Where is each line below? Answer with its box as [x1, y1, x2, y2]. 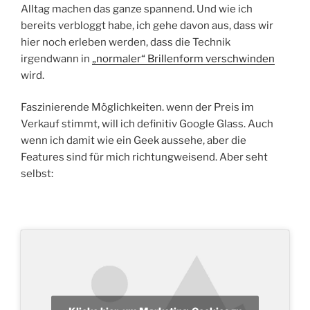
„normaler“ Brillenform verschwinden [92, 52, 275, 65]
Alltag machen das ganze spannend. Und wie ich [21, 2, 253, 15]
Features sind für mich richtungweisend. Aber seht [21, 151, 268, 164]
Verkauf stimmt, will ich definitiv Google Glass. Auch [21, 118, 273, 131]
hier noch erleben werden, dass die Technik [21, 35, 230, 48]
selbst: [21, 167, 53, 181]
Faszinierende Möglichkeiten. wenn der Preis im [21, 101, 254, 114]
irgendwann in [21, 52, 92, 65]
